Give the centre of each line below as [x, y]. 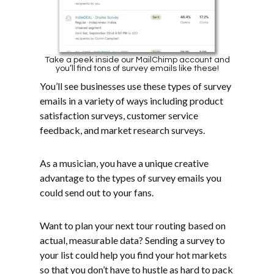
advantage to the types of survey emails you [131, 178]
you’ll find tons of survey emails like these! [137, 69]
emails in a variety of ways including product [131, 101]
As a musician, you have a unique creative [124, 163]
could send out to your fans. [97, 193]
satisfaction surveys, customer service [119, 116]
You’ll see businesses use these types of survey [135, 86]
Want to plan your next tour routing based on [133, 226]
